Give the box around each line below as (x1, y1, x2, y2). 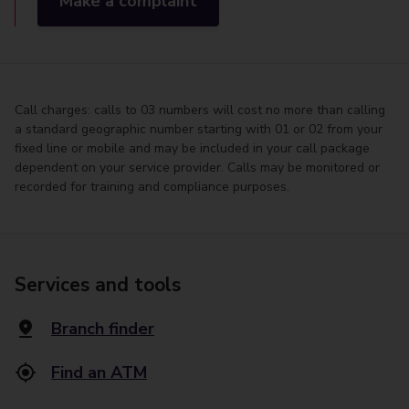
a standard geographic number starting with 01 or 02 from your (15, 121, 383, 138)
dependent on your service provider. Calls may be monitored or (15, 159, 380, 176)
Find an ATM (51, 362, 147, 383)
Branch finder (51, 318, 154, 340)
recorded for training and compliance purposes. (15, 178, 289, 195)
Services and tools (15, 272, 181, 298)
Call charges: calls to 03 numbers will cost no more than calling (15, 101, 385, 119)
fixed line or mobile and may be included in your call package (15, 140, 370, 157)
